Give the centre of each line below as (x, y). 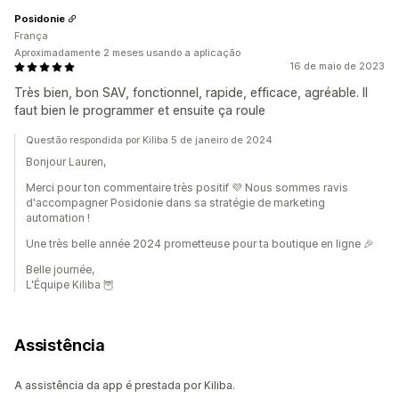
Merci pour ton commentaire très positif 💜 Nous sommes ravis (187, 188)
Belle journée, (60, 270)
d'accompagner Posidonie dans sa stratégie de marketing (175, 203)
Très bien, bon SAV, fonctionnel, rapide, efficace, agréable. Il (191, 93)
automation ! (58, 218)
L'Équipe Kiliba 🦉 (70, 285)
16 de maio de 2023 (337, 66)
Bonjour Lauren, (66, 162)
